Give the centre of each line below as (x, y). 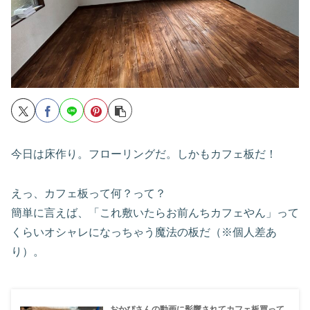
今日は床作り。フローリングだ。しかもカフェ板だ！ (144, 154)
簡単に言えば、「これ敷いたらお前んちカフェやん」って (155, 212)
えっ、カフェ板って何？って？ (89, 193)
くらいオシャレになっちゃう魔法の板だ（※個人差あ (144, 232)
